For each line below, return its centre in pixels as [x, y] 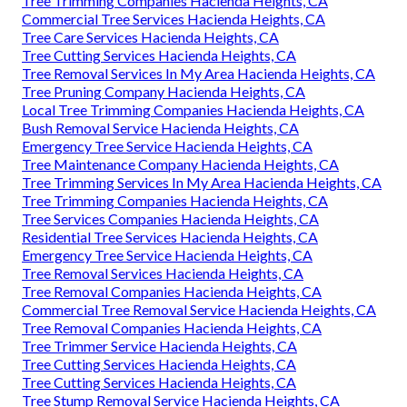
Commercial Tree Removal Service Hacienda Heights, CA [199, 309]
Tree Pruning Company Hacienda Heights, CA [164, 91]
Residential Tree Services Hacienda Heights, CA [170, 236]
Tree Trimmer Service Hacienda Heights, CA [159, 345]
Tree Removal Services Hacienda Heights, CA [163, 273]
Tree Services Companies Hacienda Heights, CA [170, 218]
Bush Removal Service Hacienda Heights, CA [160, 127]
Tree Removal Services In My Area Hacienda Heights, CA [199, 73]
